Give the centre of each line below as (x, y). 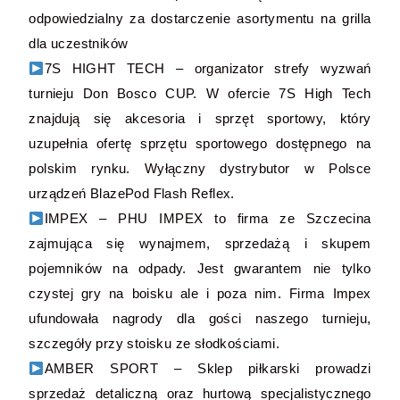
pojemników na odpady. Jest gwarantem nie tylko (200, 268)
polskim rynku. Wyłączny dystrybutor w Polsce (200, 168)
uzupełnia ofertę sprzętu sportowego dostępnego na (200, 143)
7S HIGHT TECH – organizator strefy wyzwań (208, 68)
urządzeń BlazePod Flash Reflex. (132, 193)
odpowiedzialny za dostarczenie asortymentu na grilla (200, 18)
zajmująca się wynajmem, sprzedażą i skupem (200, 243)
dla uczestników (79, 43)
